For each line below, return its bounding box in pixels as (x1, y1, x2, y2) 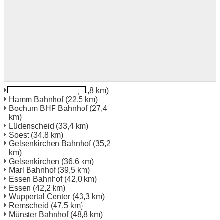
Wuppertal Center (9, 192, 70, 201)
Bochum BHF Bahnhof (9, 104, 87, 112)
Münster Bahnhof (9, 210, 68, 219)
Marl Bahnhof (9, 165, 55, 174)
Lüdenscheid (9, 121, 54, 130)
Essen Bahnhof (9, 174, 62, 183)
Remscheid (9, 201, 49, 210)
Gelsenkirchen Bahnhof (9, 139, 91, 148)
